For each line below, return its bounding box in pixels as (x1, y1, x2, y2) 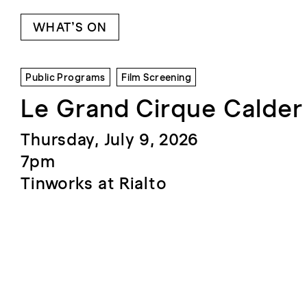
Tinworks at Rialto (21, 173, 167, 194)
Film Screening (121, 71, 192, 84)
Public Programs (25, 71, 106, 84)
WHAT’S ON (33, 20, 108, 36)
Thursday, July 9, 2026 (21, 130, 199, 150)
